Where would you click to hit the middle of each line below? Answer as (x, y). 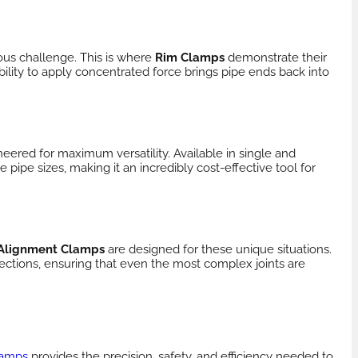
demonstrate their (276, 58)
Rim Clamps (190, 58)
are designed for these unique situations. (218, 250)
